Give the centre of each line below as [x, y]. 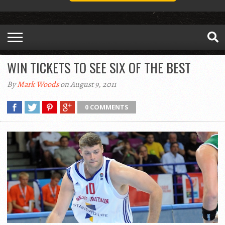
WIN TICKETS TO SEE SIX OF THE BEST [99, 68]
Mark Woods [38, 85]
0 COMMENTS [107, 107]
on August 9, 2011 [87, 85]
